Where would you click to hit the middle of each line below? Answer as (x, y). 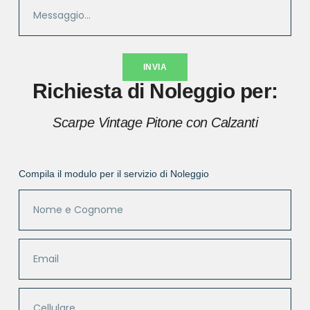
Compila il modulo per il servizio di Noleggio (113, 174)
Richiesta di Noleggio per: (155, 91)
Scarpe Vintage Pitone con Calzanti (155, 123)
